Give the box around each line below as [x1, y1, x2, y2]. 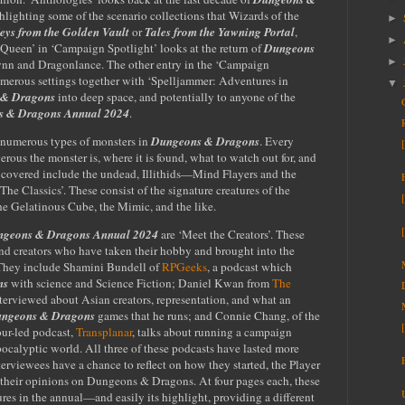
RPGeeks [162, 259, 207, 275]
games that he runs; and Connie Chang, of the [95, 307, 320, 324]
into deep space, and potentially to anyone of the [55, 88, 296, 105]
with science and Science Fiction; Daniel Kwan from [8, 275, 272, 291]
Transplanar [76, 324, 132, 340]
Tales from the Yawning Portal [145, 23, 295, 40]
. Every [259, 132, 294, 149]
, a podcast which [207, 259, 292, 275]
